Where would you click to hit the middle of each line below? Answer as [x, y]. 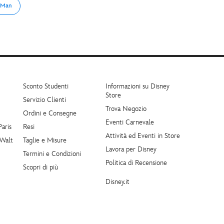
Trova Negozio [126, 109]
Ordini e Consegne [50, 113]
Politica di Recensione [136, 163]
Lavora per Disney [131, 149]
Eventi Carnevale [130, 122]
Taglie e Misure [45, 140]
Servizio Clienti [44, 100]
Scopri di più [40, 167]
